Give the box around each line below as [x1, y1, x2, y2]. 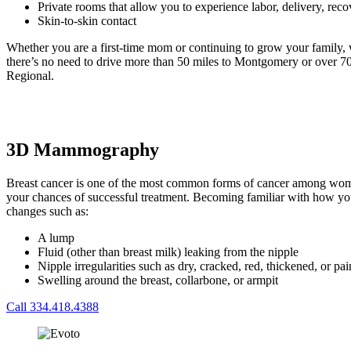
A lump [38, 231, 78, 245]
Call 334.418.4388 [6, 300, 99, 314]
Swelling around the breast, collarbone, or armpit [38, 273, 278, 288]
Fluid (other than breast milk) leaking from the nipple [38, 245, 299, 259]
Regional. [6, 69, 54, 83]
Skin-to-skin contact [38, 14, 136, 28]
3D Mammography [6, 139, 164, 161]
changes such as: [6, 204, 89, 219]
